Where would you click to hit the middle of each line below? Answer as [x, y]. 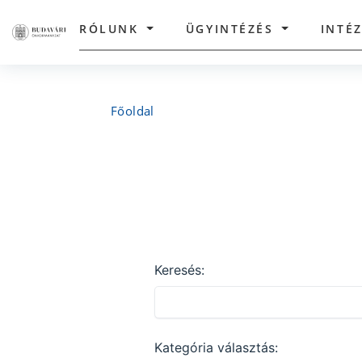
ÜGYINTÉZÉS [229, 28]
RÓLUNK [109, 28]
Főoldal [133, 111]
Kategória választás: [216, 347]
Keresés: [179, 270]
